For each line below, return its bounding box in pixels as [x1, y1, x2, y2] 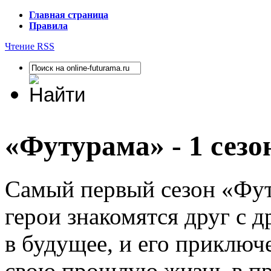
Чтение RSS [5, 41, 54, 51]
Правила [29, 21, 68, 31]
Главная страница [29, 10, 108, 20]
